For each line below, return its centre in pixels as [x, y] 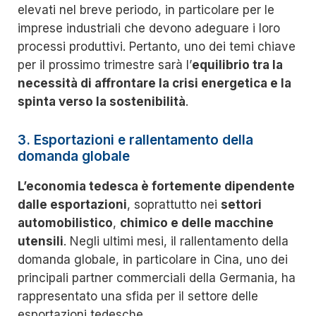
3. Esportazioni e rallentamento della [135, 140]
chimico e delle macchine [197, 223]
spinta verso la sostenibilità [102, 102]
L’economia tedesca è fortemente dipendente [156, 187]
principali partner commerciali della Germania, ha [157, 278]
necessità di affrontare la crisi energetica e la [154, 84]
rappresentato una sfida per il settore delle [138, 297]
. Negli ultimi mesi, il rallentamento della [176, 242]
